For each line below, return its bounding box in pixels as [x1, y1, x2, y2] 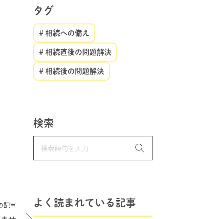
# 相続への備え [39, 29, 89, 37]
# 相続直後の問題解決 [39, 48, 111, 56]
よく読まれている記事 [33, 197, 136, 208]
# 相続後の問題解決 [39, 67, 104, 75]
